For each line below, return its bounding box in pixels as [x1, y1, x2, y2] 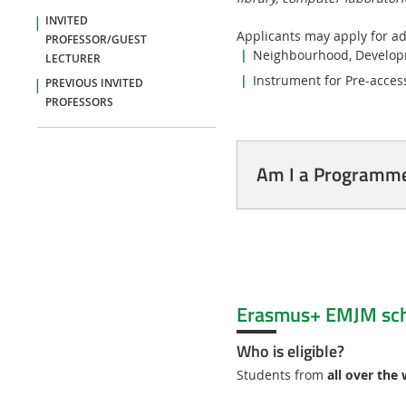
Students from [236, 365, 327, 383]
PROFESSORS [44, 94, 113, 110]
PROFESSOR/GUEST [44, 32, 147, 47]
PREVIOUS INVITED [44, 75, 143, 91]
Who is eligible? [236, 338, 344, 363]
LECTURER [44, 51, 101, 66]
